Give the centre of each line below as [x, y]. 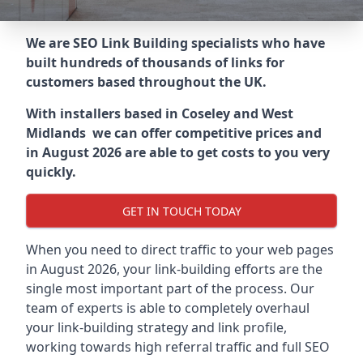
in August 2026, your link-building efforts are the [174, 269]
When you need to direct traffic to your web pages [180, 250]
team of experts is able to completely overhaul [168, 308]
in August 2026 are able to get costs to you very [178, 152]
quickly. [51, 172]
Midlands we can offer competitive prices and [174, 133]
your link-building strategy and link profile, [156, 327]
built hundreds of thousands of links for [155, 62]
